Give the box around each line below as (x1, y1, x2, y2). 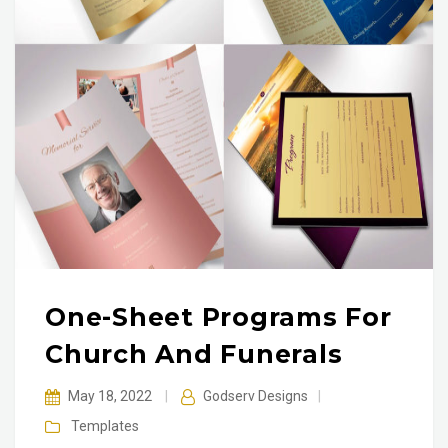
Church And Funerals (45, 339, 343, 370)
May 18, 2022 (67, 388, 155, 405)
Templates (70, 418, 139, 435)
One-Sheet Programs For (45, 302, 392, 333)
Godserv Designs (202, 388, 308, 405)
